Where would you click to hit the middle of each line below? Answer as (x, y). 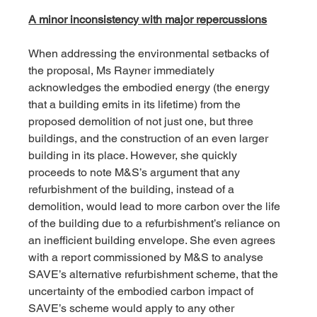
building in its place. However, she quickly (134, 156)
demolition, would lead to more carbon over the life (156, 207)
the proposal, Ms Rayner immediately (123, 71)
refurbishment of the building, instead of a (133, 190)
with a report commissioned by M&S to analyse (148, 258)
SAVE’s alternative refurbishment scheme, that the (155, 275)
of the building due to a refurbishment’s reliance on (156, 224)
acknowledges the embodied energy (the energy (151, 88)
